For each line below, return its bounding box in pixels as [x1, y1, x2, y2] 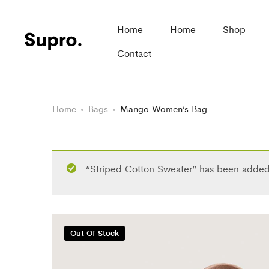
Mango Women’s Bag [120, 102, 207, 115]
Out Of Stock [70, 227, 119, 238]
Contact [116, 46, 151, 60]
